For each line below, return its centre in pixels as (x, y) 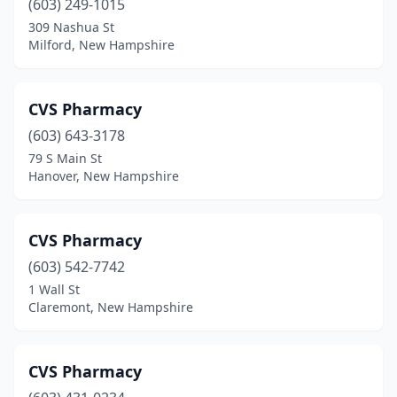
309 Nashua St (71, 27)
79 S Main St (65, 158)
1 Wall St (54, 289)
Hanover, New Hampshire (104, 176)
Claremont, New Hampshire (111, 307)
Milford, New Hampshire (101, 45)
